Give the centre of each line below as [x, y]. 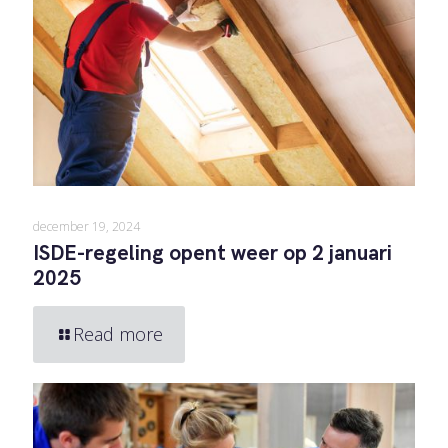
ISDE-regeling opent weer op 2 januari [212, 254]
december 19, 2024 [86, 227]
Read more [118, 334]
